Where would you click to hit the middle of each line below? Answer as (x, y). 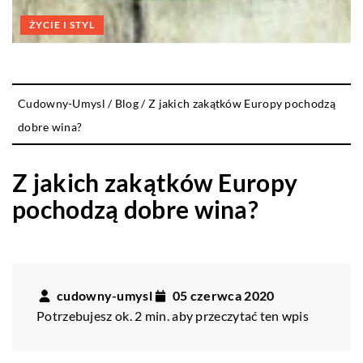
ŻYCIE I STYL (62, 25)
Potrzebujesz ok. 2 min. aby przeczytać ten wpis (173, 316)
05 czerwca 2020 (223, 296)
